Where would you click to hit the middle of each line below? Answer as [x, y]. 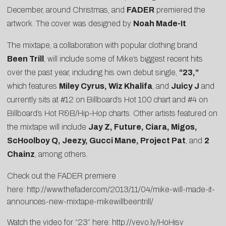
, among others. [61, 154]
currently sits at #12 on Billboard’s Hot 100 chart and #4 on [107, 99]
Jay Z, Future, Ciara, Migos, [143, 127]
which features [33, 86]
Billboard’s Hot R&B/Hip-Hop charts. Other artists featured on [112, 113]
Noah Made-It [160, 23]
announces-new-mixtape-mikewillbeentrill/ [80, 201]
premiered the [180, 10]
